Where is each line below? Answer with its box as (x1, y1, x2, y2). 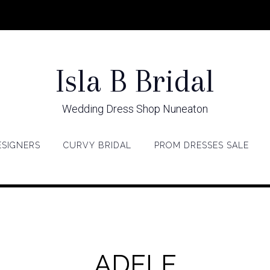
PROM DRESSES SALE (154, 140, 249, 150)
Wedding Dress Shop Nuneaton (62, 102, 208, 115)
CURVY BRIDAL (63, 140, 131, 150)
